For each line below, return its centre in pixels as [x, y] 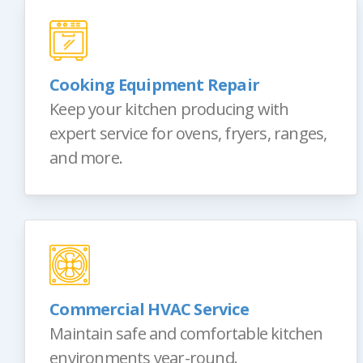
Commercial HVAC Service [149, 309]
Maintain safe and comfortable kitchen [186, 333]
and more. [86, 157]
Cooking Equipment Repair [155, 84]
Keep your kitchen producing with [169, 109]
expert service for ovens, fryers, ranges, [188, 133]
